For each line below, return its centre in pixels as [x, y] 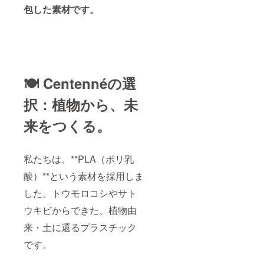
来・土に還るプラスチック [80, 227]
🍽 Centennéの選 [80, 83]
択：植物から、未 [81, 105]
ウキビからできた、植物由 [80, 210]
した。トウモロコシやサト [80, 193]
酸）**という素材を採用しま [84, 176]
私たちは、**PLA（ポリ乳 [79, 159]
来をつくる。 [67, 126]
